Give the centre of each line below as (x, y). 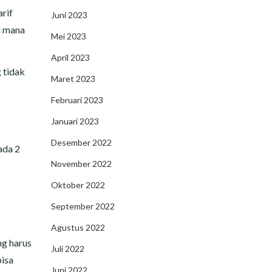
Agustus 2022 (78, 227)
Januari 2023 (75, 121)
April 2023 (70, 57)
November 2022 (81, 164)
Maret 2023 (73, 79)
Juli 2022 (67, 249)
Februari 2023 (77, 100)
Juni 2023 (69, 15)
